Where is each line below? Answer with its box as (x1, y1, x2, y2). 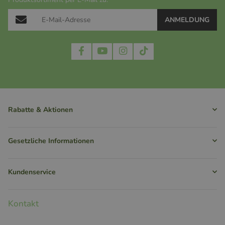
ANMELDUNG (165, 15, 209, 25)
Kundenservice (8, 167, 56, 177)
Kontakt (8, 197, 39, 209)
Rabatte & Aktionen (8, 104, 73, 115)
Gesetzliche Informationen (8, 136, 94, 146)
